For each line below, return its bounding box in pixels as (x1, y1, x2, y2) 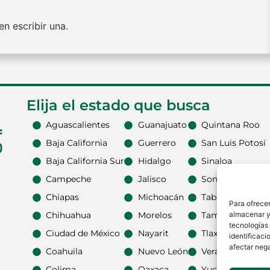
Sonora (201, 174, 231, 185)
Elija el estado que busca (26, 96, 210, 115)
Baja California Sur (46, 155, 125, 167)
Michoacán (137, 192, 184, 203)
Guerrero (137, 137, 176, 149)
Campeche (46, 174, 92, 185)
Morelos (137, 210, 172, 221)
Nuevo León (137, 246, 188, 257)
